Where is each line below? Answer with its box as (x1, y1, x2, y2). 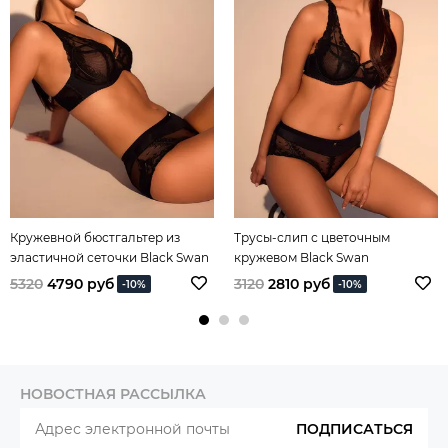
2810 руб (268, 274, 330, 293)
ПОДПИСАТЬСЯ (296, 419, 413, 438)
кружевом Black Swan (234, 249, 369, 265)
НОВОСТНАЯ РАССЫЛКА (20, 384, 206, 403)
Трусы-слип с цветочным (234, 229, 390, 245)
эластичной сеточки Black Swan (10, 249, 209, 265)
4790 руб (47, 274, 114, 293)
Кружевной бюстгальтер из (10, 229, 180, 245)
